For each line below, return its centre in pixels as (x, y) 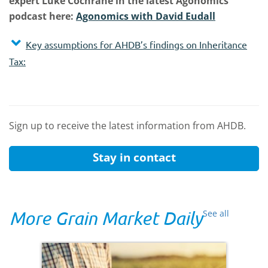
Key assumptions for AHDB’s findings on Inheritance (136, 44)
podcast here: (42, 16)
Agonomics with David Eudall (146, 16)
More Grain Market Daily (106, 218)
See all (216, 213)
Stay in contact (134, 157)
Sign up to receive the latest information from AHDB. (127, 126)
